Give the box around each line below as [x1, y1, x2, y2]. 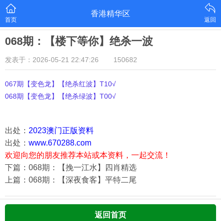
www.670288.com [29, 139, 91, 147]
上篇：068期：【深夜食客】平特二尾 [5, 176, 137, 184]
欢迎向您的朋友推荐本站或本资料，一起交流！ [5, 151, 171, 159]
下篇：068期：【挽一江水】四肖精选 [5, 163, 137, 172]
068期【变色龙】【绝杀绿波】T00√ [5, 92, 116, 100]
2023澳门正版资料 [29, 126, 94, 135]
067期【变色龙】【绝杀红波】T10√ [5, 80, 116, 88]
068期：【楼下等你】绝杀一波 [5, 35, 153, 47]
